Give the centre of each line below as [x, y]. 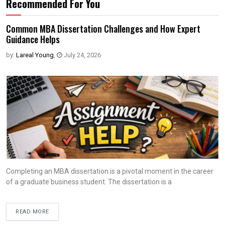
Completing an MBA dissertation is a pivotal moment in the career [110, 171]
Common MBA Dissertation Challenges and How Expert [103, 29]
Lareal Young [35, 55]
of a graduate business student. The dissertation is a [89, 182]
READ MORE [32, 212]
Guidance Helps [33, 39]
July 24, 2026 [82, 55]
